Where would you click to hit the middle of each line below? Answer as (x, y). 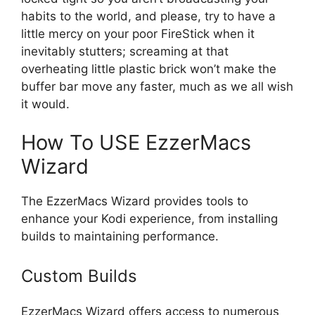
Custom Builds (79, 276)
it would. (45, 104)
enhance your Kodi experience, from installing (149, 219)
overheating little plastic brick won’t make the (149, 69)
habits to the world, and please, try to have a (148, 16)
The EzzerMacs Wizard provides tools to (135, 201)
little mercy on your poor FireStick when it (138, 33)
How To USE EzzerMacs (136, 143)
